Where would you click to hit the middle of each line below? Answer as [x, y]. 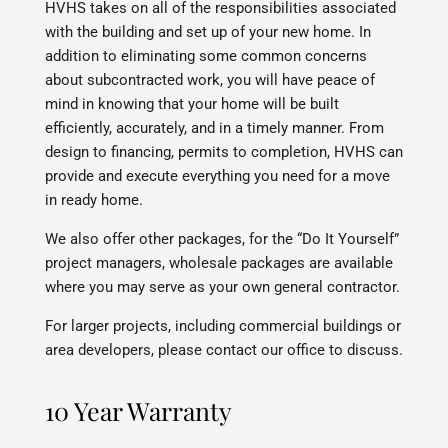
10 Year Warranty [138, 410]
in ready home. [94, 199]
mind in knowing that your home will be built [192, 103]
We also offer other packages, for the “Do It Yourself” [222, 238]
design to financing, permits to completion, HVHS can [224, 151]
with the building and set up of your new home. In [208, 31]
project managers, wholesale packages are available [219, 262]
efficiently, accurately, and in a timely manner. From [214, 127]
